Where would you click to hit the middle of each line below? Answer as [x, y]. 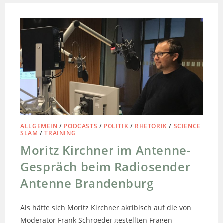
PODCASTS [81, 126]
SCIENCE [187, 126]
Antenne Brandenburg [87, 183]
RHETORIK [151, 126]
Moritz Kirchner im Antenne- [106, 150]
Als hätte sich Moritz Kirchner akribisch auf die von [106, 208]
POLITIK [116, 126]
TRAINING [60, 133]
